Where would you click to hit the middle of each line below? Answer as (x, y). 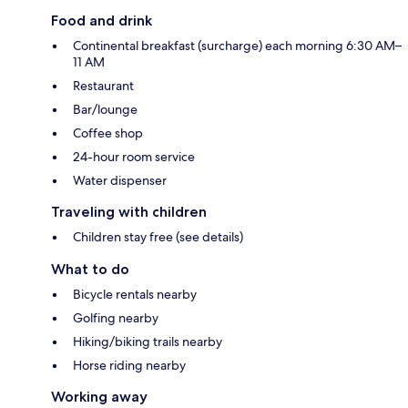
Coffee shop (108, 133)
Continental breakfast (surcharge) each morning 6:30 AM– (237, 45)
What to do (90, 269)
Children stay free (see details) (158, 236)
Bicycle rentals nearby (135, 294)
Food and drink (102, 20)
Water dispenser (120, 180)
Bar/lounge (105, 109)
